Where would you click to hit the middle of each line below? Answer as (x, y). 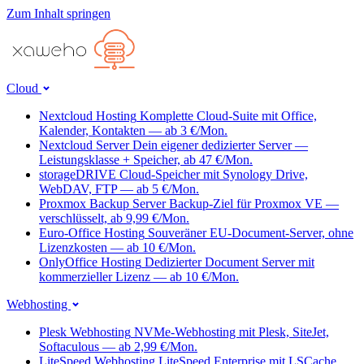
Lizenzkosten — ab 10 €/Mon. (117, 247)
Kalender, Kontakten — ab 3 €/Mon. (133, 130)
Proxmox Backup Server (102, 204)
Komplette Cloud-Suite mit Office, (228, 116)
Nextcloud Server (84, 145)
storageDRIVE (78, 174)
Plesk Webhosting (85, 332)
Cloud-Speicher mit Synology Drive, (214, 174)
